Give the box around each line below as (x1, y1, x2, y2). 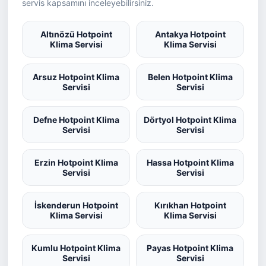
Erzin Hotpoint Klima (34, 157, 118, 167)
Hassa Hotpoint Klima (146, 157, 234, 167)
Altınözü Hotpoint (40, 29, 112, 39)
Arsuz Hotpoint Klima (33, 72, 119, 82)
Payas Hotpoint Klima (147, 243, 233, 253)
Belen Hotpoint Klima (147, 72, 233, 82)
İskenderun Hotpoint (34, 200, 118, 210)
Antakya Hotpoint (154, 29, 226, 39)
